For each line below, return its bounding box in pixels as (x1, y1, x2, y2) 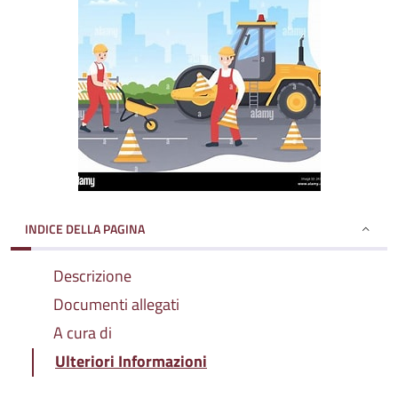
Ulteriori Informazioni (55, 349, 207, 373)
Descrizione (53, 264, 131, 288)
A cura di (53, 321, 112, 345)
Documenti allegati (53, 292, 179, 316)
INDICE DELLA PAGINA (25, 219, 145, 238)
